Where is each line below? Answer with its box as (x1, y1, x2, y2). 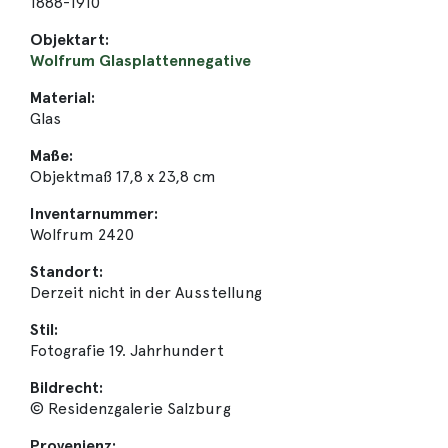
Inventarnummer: (30, 204, 159, 223)
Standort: (30, 262, 104, 281)
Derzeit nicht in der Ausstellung (30, 283, 262, 302)
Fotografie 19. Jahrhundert (30, 341, 224, 360)
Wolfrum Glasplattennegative (30, 51, 251, 70)
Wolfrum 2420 (30, 225, 135, 244)
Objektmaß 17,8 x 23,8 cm (30, 167, 217, 186)
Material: (30, 88, 96, 107)
